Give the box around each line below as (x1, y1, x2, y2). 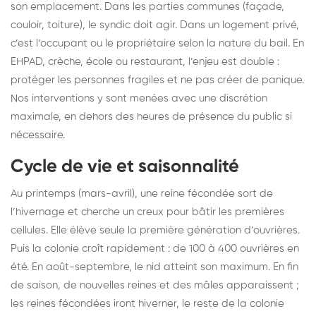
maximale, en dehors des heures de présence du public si (11, 111, 292, 122)
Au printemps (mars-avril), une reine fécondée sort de (11, 188, 273, 199)
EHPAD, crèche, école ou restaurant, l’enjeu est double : (11, 56, 279, 67)
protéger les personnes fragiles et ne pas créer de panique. (11, 74, 304, 85)
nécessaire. (11, 129, 65, 140)
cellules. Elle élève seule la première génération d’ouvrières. (11, 224, 300, 236)
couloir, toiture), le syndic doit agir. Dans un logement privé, (11, 19, 299, 30)
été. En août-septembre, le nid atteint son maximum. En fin (11, 261, 298, 272)
